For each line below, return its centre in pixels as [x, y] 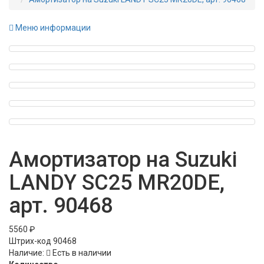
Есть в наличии [81, 253]
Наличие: [27, 253]
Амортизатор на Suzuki [123, 160]
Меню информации [52, 28]
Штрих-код [31, 241]
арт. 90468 [61, 206]
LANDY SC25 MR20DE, [117, 183]
